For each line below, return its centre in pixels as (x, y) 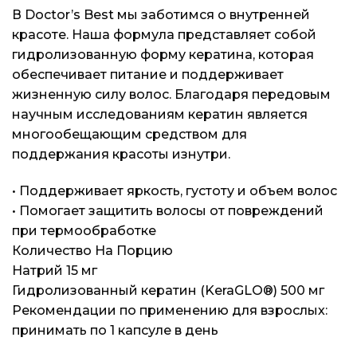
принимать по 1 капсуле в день (115, 330)
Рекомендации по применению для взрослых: (170, 310)
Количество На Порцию (92, 250)
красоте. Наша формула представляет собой (164, 35)
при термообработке (84, 230)
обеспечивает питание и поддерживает (148, 75)
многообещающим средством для (129, 135)
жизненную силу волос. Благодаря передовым (171, 95)
